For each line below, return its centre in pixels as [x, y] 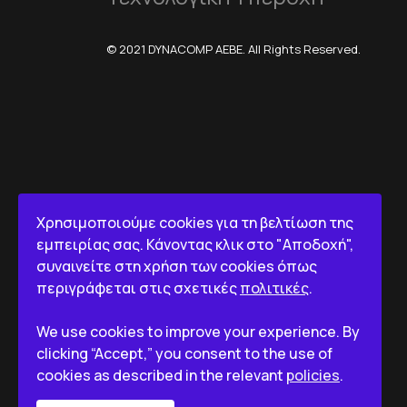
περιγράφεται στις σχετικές [138, 288]
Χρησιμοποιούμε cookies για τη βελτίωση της [195, 223]
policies [313, 375]
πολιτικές [274, 288]
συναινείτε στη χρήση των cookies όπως [177, 266]
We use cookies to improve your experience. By [198, 332]
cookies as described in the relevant [161, 375]
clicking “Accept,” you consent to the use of [184, 353]
